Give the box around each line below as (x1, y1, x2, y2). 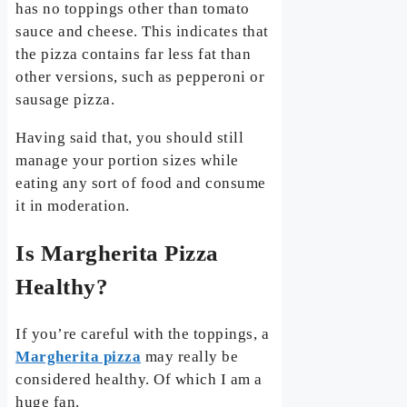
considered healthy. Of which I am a (15, 370, 263, 388)
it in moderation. (15, 197, 130, 215)
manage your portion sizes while (15, 152, 239, 170)
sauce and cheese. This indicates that (15, 23, 269, 41)
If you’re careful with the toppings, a (15, 324, 270, 342)
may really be (144, 347, 239, 365)
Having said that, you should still (15, 129, 244, 147)
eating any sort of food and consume (15, 174, 266, 193)
